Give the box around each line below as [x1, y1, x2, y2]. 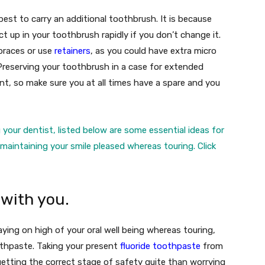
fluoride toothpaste [120, 241, 201, 252]
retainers [54, 46, 91, 57]
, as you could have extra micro [91, 46, 216, 57]
